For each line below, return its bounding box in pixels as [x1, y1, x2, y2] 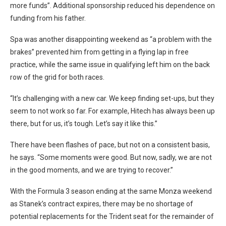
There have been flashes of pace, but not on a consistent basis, [10, 140, 210, 149]
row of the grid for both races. [10, 73, 104, 81]
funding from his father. [10, 14, 86, 22]
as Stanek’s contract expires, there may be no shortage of [10, 199, 193, 208]
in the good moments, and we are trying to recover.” [10, 165, 173, 174]
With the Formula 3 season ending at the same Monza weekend [10, 187, 212, 195]
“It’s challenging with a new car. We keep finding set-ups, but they [10, 94, 214, 102]
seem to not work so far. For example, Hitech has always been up [10, 106, 215, 115]
